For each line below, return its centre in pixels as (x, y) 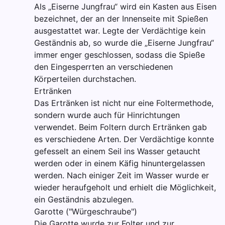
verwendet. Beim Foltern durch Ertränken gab (121, 127)
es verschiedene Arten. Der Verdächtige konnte (124, 139)
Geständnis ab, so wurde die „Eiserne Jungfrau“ (124, 43)
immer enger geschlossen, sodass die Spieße (120, 55)
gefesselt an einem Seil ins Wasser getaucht (117, 151)
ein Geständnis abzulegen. (84, 200)
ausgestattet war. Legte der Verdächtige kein (120, 31)
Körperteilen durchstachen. (85, 79)
